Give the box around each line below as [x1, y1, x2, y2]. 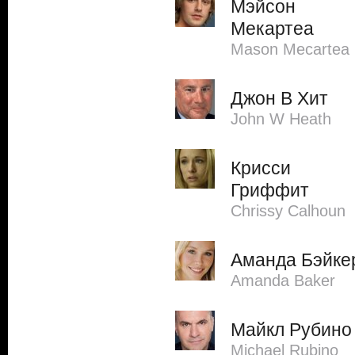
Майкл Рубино [231, 319, 352, 340]
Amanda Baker [231, 272, 335, 289]
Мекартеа [231, 18, 314, 39]
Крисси [231, 158, 291, 178]
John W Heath [231, 110, 331, 128]
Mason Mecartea [231, 40, 349, 58]
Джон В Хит [231, 88, 328, 109]
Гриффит [231, 180, 309, 200]
